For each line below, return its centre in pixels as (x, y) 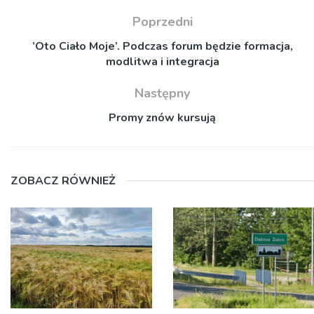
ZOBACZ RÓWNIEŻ (63, 180)
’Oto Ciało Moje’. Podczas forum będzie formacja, (162, 46)
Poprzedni (162, 21)
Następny (162, 93)
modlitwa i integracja (162, 61)
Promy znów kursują (162, 117)
